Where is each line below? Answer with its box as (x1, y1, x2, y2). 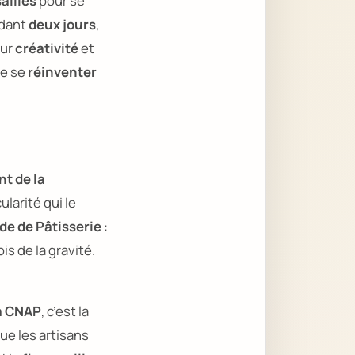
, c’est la (41, 301, 89, 320)
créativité (15, 39, 78, 58)
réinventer (28, 63, 97, 82)
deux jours (29, 15, 96, 34)
